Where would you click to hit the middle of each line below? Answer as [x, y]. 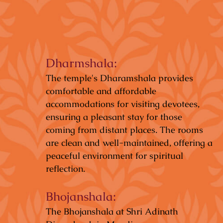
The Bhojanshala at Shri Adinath [112, 212]
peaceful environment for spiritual [114, 156]
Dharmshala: [81, 63]
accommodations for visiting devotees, [123, 104]
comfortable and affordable [101, 91]
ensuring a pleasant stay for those [114, 117]
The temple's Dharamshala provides [119, 78]
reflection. [65, 169]
